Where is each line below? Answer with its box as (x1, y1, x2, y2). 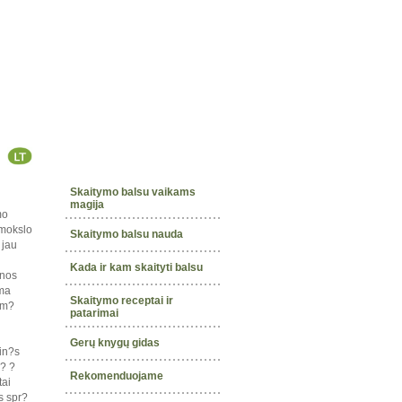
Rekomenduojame (70, 369, 163, 382)
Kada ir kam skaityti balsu (70, 260, 203, 274)
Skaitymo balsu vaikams (70, 185, 196, 198)
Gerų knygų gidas (70, 336, 160, 349)
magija (70, 197, 104, 211)
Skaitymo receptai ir (70, 293, 173, 307)
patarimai (70, 306, 118, 319)
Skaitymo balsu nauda (70, 227, 183, 240)
